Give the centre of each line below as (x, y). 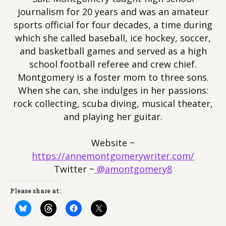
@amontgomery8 (133, 169)
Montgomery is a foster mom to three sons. (113, 77)
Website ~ (113, 143)
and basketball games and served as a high (113, 51)
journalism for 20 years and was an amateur (113, 12)
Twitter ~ (74, 169)
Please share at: (35, 191)
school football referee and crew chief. (113, 64)
